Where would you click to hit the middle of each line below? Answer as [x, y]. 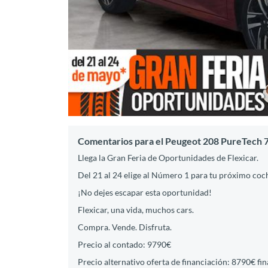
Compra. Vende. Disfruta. [125, 227]
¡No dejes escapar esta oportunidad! [145, 192]
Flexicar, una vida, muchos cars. [136, 209]
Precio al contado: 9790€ [124, 244]
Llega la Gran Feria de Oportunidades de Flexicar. [168, 157]
